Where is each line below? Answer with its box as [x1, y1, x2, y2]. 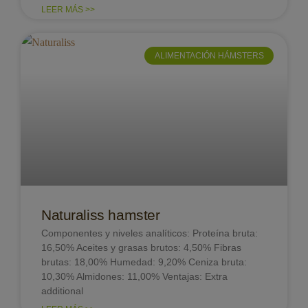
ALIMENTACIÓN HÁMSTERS [154, 50, 264, 60]
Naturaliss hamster [41, 206, 160, 223]
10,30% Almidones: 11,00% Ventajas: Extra [41, 270, 228, 282]
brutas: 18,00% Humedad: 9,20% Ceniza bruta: [41, 256, 247, 267]
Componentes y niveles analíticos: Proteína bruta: [41, 227, 258, 239]
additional [41, 285, 83, 296]
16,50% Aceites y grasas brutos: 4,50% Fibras [41, 241, 241, 253]
